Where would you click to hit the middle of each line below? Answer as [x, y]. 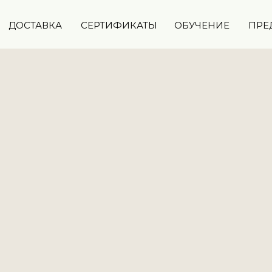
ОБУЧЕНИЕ [202, 25]
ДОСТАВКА [35, 25]
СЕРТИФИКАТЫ [119, 25]
